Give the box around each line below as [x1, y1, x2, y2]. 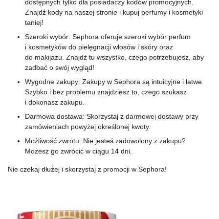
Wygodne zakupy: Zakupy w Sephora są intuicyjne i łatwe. [25, 78, 204, 86]
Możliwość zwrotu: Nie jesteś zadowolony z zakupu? [25, 137, 186, 145]
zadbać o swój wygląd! [25, 64, 94, 71]
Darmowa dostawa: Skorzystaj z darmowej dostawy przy [25, 112, 198, 120]
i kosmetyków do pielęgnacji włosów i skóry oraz [25, 43, 173, 51]
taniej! [25, 19, 44, 26]
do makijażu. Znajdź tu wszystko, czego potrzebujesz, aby [25, 53, 204, 61]
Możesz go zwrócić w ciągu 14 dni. [25, 147, 132, 155]
